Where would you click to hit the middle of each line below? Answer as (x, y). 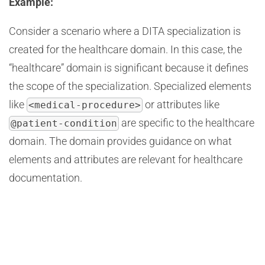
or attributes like (181, 104)
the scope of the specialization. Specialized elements (130, 86)
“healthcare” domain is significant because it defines (129, 68)
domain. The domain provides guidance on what (120, 141)
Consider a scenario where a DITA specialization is (125, 31)
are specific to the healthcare (187, 123)
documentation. (46, 178)
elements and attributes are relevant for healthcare (126, 159)
